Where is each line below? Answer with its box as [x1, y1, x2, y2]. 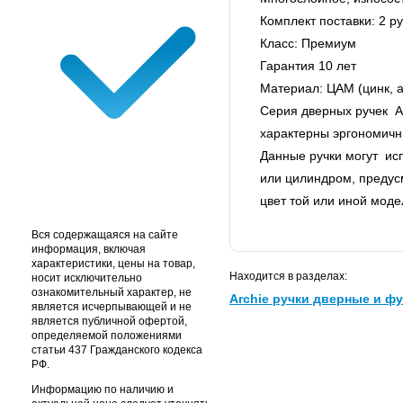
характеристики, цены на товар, [31, 257, 195, 271]
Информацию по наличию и [31, 383, 174, 397]
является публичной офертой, [31, 315, 187, 328]
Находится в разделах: [229, 270, 347, 283]
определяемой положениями [31, 329, 182, 343]
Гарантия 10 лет [260, 58, 356, 74]
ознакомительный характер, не [31, 286, 192, 300]
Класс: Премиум [260, 36, 356, 51]
